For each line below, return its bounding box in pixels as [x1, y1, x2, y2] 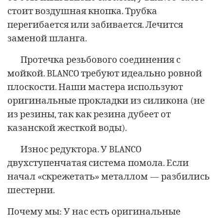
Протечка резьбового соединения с [20, 54, 181, 65]
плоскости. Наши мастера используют [7, 81, 183, 92]
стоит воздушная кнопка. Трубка [7, 5, 157, 17]
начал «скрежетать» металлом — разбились [7, 171, 210, 182]
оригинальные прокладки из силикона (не [7, 95, 205, 106]
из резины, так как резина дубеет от [7, 109, 171, 120]
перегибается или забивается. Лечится [7, 19, 183, 30]
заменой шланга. [7, 33, 87, 44]
